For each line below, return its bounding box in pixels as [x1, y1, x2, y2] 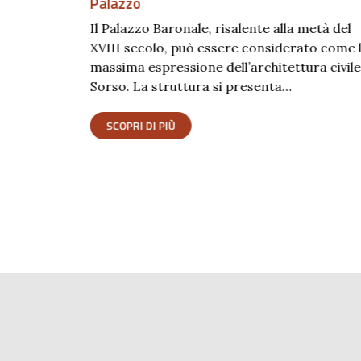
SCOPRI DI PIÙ [106, 116, 176, 134]
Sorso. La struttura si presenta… [89, 77, 292, 94]
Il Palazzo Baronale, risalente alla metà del [89, 19, 351, 36]
